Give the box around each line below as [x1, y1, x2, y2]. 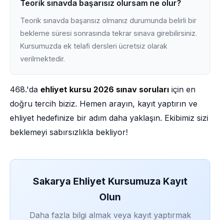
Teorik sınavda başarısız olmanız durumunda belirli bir [20, 16, 196, 25]
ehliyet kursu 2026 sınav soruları [40, 84, 169, 94]
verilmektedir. [20, 55, 65, 63]
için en [169, 84, 195, 94]
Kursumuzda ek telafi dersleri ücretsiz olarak [20, 42, 167, 50]
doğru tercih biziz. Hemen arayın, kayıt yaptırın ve [10, 99, 197, 109]
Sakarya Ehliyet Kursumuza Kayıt [32, 175, 188, 187]
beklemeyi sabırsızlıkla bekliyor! [10, 127, 128, 137]
